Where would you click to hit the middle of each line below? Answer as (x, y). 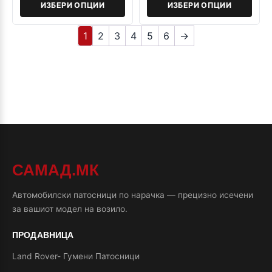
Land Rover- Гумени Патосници (76, 256)
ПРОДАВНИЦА (43, 235)
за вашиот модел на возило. (70, 209)
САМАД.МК (56, 170)
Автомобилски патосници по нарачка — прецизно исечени (133, 195)
